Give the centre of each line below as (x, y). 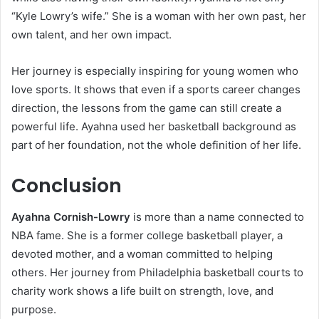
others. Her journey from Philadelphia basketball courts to (157, 273)
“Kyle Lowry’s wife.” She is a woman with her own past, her (159, 16)
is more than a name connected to (217, 217)
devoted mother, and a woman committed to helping (142, 254)
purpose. (34, 310)
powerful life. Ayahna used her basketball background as (154, 126)
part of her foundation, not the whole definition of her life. (156, 145)
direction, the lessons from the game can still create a (146, 108)
